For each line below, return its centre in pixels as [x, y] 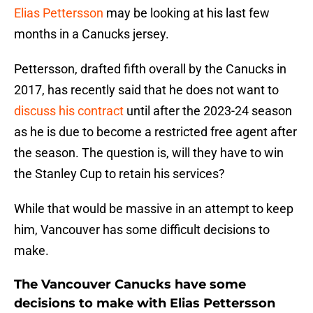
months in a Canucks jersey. [92, 34]
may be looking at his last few [187, 13]
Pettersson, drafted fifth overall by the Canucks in [150, 69]
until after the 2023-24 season [208, 111]
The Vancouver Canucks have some [130, 285]
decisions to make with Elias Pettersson [145, 304]
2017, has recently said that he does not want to [146, 90]
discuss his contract [69, 111]
